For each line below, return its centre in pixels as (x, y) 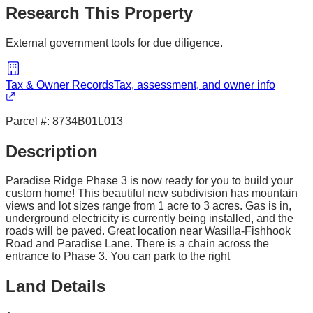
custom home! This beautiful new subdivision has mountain (152, 194)
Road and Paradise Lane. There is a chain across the (137, 244)
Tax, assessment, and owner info (195, 85)
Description (52, 151)
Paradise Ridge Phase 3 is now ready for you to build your (149, 181)
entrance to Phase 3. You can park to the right (118, 256)
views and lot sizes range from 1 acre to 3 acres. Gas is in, (148, 206)
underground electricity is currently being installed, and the (150, 219)
